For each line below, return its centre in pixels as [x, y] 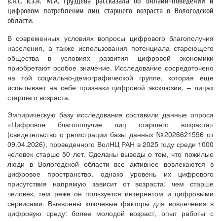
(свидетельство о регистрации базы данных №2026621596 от [110, 134]
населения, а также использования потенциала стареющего [110, 48]
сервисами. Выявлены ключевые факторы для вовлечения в [110, 203]
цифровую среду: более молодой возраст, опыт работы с [110, 213]
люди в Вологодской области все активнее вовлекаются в [110, 164]
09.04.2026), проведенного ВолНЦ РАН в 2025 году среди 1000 [110, 144]
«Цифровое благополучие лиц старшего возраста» [110, 125]
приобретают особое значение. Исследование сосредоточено [110, 68]
